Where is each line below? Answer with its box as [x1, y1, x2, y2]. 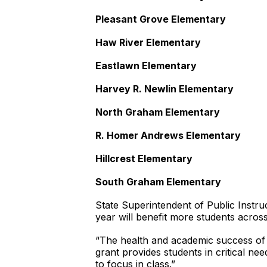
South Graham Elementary [95, 176, 223, 188]
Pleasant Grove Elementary [95, 13, 226, 25]
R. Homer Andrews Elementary [95, 129, 241, 141]
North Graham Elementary [95, 106, 222, 118]
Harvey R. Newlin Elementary [95, 83, 234, 95]
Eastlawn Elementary [95, 60, 199, 72]
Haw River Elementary [95, 36, 203, 48]
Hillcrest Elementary [95, 153, 195, 164]
